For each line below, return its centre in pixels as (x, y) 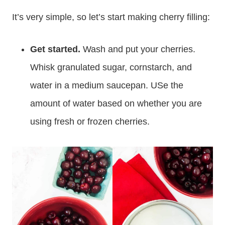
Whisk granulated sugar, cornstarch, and (111, 67)
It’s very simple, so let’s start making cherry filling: (111, 17)
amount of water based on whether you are (116, 103)
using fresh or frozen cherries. (90, 121)
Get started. (55, 49)
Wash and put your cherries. (138, 49)
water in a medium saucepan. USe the (107, 85)
